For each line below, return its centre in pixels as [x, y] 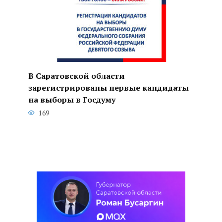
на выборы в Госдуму [72, 99]
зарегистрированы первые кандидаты [108, 87]
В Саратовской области [76, 76]
